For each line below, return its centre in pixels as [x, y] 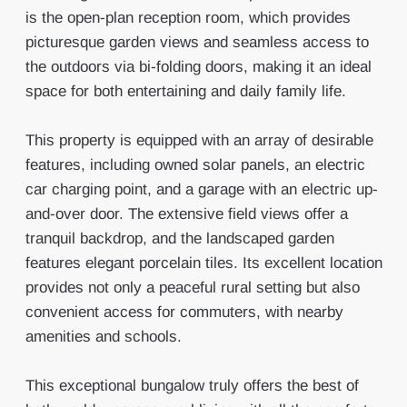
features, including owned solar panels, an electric [195, 165]
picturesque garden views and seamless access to [197, 42]
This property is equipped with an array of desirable [199, 140]
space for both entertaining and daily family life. [185, 91]
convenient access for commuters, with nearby [184, 312]
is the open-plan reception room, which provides [188, 18]
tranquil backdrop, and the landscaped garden [179, 238]
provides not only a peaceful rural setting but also [192, 288]
